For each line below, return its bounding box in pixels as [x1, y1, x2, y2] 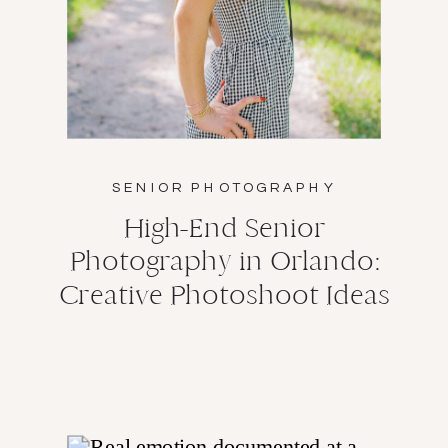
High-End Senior [124, 211, 326, 244]
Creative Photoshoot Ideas [58, 278, 391, 311]
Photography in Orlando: [70, 244, 380, 278]
